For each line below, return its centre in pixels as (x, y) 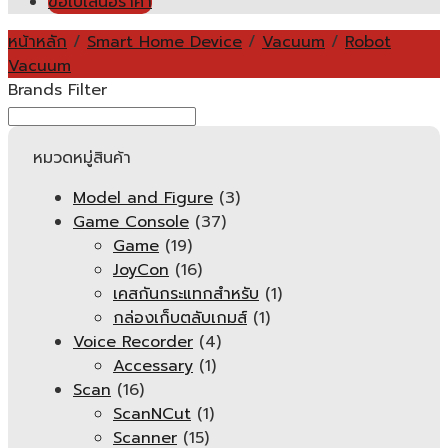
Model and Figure (143, 198)
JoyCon (141, 270)
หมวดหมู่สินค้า (82, 158)
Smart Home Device (164, 42)
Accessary (153, 366)
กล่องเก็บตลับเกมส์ (180, 318)
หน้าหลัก (37, 42)
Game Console (131, 222)
